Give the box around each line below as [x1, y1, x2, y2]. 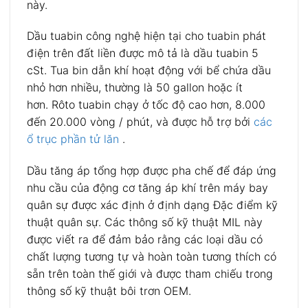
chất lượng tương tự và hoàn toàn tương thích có [27, 250, 276, 264]
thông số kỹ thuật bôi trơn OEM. [27, 284, 191, 298]
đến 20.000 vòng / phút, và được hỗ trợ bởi [27, 115, 254, 129]
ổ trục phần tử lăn [27, 132, 119, 146]
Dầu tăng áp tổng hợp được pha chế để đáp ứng [27, 164, 276, 178]
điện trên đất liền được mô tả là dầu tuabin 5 [27, 46, 258, 60]
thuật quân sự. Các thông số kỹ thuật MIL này [27, 215, 263, 230]
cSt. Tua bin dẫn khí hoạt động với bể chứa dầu [27, 63, 271, 78]
